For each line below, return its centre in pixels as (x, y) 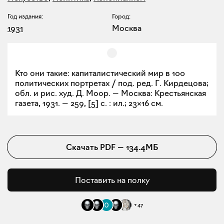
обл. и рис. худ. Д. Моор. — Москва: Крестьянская (110, 93)
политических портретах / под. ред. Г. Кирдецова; (112, 83)
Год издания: (25, 16)
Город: (121, 16)
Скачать (83, 147)
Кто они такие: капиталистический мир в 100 (100, 73)
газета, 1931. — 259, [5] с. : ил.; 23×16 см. (89, 103)
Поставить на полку (112, 180)
